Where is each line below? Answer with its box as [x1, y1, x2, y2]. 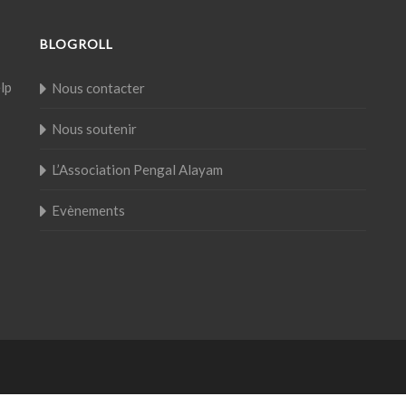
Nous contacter [52, 80, 145, 96]
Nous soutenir [52, 121, 137, 137]
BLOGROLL [40, 36, 113, 52]
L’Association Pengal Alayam [52, 161, 223, 178]
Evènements [52, 202, 125, 218]
